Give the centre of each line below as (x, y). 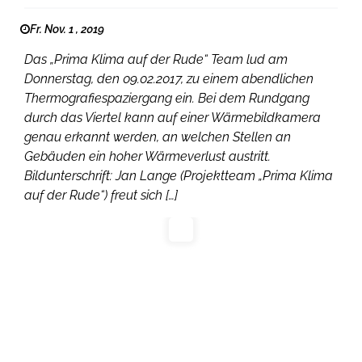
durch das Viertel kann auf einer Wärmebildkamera (173, 117)
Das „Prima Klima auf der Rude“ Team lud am (156, 59)
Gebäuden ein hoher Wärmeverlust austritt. (147, 156)
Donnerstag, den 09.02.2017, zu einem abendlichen (169, 78)
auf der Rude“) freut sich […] (101, 195)
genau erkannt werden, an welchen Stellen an (158, 137)
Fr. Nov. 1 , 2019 (67, 29)
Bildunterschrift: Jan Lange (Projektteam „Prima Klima (179, 175)
